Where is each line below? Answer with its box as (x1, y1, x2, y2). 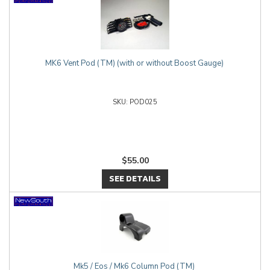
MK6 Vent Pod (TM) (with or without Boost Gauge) (45, 58, 225, 69)
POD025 (130, 98, 157, 107)
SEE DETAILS (109, 172, 161, 185)
